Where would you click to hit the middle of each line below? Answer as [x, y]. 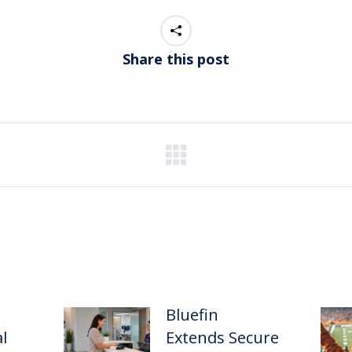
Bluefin [192, 315]
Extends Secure [222, 338]
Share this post [176, 59]
